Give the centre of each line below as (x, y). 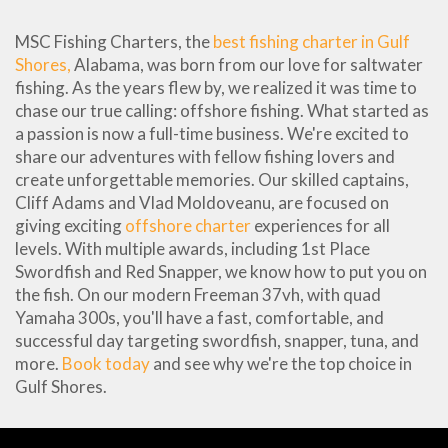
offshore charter (188, 225)
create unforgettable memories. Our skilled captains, (212, 179)
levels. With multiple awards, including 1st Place (192, 248)
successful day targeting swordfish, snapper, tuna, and (217, 340)
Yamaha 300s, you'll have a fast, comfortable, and (199, 317)
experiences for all (320, 225)
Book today (106, 363)
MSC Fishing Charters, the (114, 41)
